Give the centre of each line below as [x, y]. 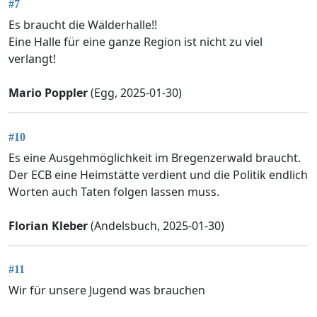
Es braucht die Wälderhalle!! [83, 25]
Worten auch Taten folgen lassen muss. [114, 191]
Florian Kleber [48, 225]
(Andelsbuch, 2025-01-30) [156, 225]
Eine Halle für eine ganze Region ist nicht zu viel [136, 42]
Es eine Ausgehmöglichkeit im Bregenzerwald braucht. [155, 157]
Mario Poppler [48, 93]
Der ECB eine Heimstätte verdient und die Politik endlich [158, 174]
